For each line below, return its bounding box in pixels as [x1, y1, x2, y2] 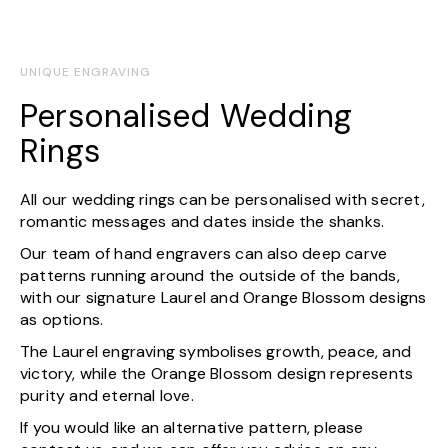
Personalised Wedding [20, 95, 353, 137]
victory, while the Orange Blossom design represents [20, 363, 414, 384]
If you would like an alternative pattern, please [20, 417, 364, 438]
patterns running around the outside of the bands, [20, 265, 400, 286]
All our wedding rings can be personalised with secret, [20, 189, 425, 210]
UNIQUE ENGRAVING [20, 64, 151, 80]
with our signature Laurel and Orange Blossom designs [20, 287, 427, 308]
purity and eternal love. [20, 385, 194, 406]
